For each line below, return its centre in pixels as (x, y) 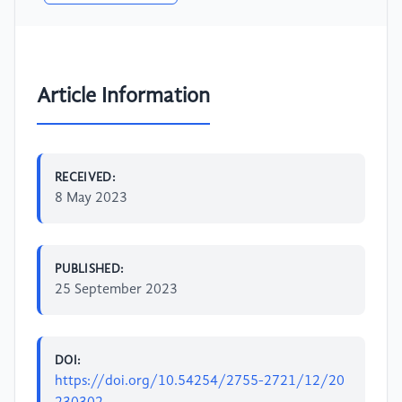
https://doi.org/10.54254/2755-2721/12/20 (200, 381)
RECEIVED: (86, 177)
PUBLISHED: (90, 269)
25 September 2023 (116, 289)
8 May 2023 (91, 198)
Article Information (123, 96)
